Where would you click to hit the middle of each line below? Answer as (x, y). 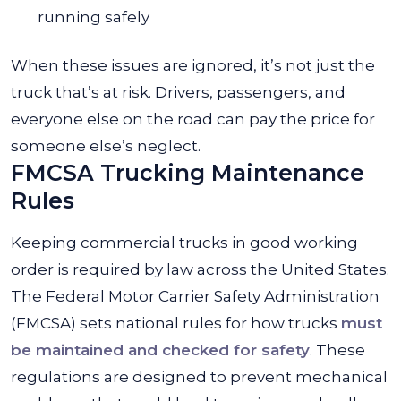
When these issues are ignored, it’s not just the (193, 65)
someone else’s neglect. (106, 146)
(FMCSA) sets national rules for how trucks (176, 323)
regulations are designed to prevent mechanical (199, 377)
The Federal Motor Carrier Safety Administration (195, 296)
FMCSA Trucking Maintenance (188, 173)
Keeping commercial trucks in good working (184, 243)
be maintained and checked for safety (160, 350)
